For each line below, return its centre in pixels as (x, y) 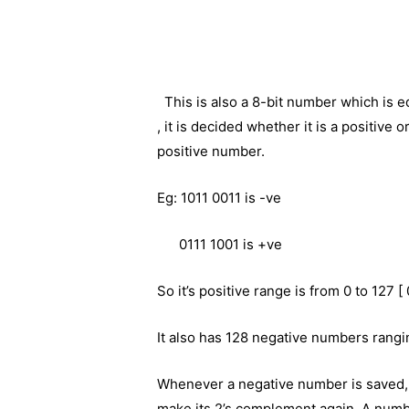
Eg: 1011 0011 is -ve (221, 197)
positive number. (211, 151)
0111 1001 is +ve (220, 244)
